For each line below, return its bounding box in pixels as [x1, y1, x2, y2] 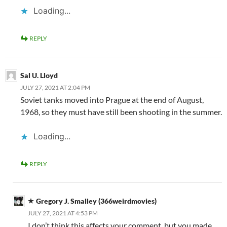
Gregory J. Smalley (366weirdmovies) [36, 196, 157, 205]
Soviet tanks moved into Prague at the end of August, [20, 94, 204, 104]
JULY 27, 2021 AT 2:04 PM [20, 83, 90, 91]
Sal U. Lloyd [20, 70, 58, 80]
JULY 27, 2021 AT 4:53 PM [28, 209, 98, 217]
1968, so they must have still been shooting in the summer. [20, 106, 222, 117]
